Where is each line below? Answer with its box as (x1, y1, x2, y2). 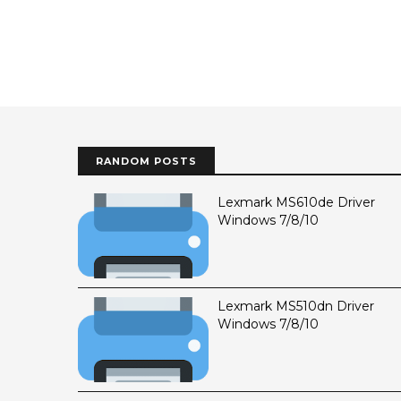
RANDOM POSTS (96, 154, 197, 167)
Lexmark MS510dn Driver (218, 297, 374, 314)
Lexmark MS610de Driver (218, 193, 375, 210)
